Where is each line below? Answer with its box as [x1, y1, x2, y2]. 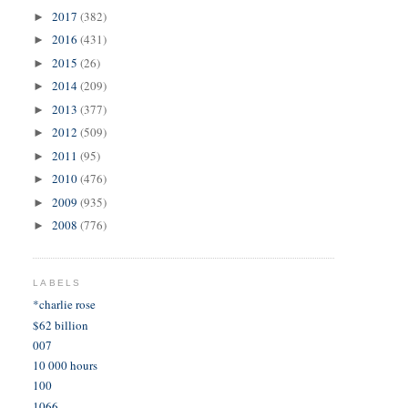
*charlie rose [33, 296, 97, 313]
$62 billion [33, 316, 89, 333]
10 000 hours [33, 357, 98, 374]
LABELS [33, 277, 81, 288]
